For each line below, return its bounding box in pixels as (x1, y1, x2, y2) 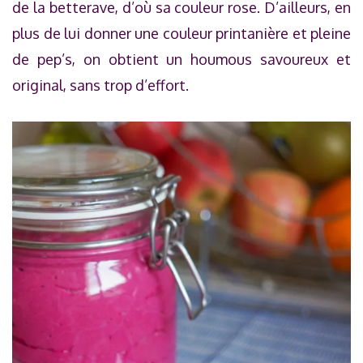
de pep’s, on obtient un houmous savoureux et (12, 49, 351, 68)
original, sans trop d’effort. (12, 75, 189, 94)
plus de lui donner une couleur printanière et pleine (12, 23, 351, 42)
